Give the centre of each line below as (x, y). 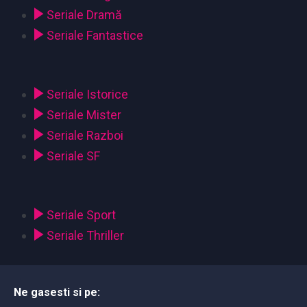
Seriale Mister (84, 115)
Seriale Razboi (85, 136)
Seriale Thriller (85, 236)
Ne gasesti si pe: (57, 293)
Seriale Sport (81, 215)
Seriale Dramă (84, 15)
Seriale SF (73, 156)
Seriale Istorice (87, 95)
